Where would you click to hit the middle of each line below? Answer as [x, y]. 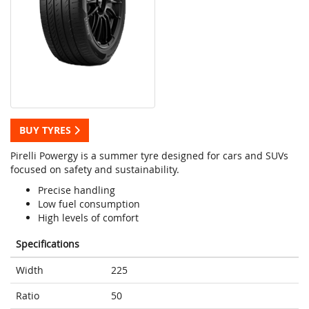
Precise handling [77, 190]
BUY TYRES [47, 130]
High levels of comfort [88, 218]
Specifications [48, 244]
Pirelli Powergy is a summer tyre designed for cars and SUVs [149, 156]
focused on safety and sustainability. [95, 170]
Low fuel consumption [89, 204]
